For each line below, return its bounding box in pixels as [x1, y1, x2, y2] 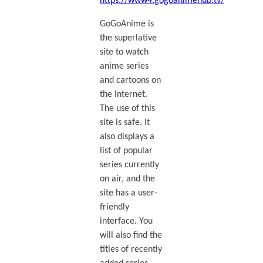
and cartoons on [99, 75, 161, 85]
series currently [99, 160, 159, 170]
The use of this [99, 103, 155, 113]
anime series [99, 61, 149, 71]
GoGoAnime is [99, 19, 154, 29]
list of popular [99, 146, 153, 156]
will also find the [99, 230, 162, 240]
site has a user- [99, 188, 157, 198]
